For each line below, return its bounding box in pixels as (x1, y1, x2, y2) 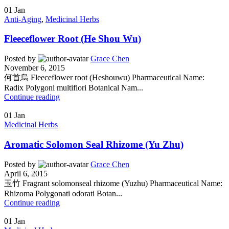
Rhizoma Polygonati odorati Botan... (4, 189, 122, 198)
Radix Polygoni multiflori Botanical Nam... (4, 83, 143, 93)
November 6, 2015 (4, 63, 65, 73)
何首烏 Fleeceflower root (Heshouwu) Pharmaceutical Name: (4, 73, 204, 82)
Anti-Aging (4, 14, 41, 24)
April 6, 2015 (4, 169, 48, 178)
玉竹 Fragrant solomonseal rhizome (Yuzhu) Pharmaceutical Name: (4, 178, 222, 188)
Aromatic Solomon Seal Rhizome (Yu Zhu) (4, 139, 184, 150)
